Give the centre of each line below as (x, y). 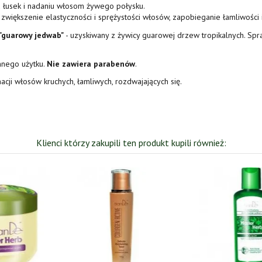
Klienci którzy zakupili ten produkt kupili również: (131, 143)
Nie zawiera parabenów (91, 63)
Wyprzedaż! (92, 173)
